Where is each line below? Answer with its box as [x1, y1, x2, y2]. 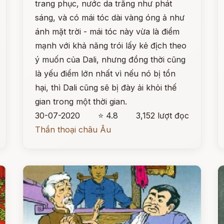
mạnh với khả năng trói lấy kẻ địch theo [35, 40, 187, 50]
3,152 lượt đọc [135, 110, 189, 120]
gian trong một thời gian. [35, 96, 127, 106]
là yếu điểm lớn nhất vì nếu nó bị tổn [35, 68, 176, 78]
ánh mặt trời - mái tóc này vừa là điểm [35, 26, 180, 36]
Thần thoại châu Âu [35, 124, 111, 134]
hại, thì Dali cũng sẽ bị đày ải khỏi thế [35, 82, 177, 92]
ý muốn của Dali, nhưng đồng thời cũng [35, 54, 186, 64]
